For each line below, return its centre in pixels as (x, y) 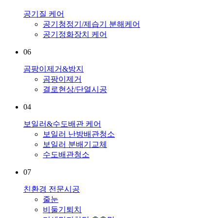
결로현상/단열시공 (75, 89)
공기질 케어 (44, 14)
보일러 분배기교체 (75, 144)
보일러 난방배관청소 (79, 134)
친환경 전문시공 (52, 189)
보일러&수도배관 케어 (62, 124)
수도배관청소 (66, 154)
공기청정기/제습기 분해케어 (91, 24)
